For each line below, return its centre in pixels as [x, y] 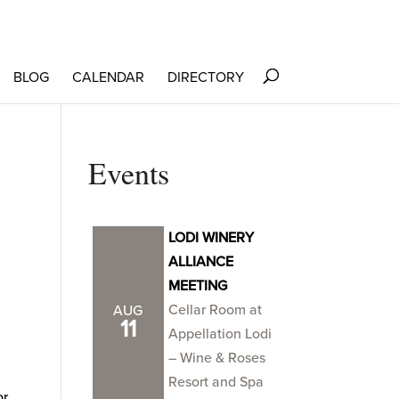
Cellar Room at [215, 310]
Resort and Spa [216, 382]
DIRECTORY [205, 77]
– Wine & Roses [216, 358]
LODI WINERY [211, 238]
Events [128, 173]
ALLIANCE [200, 262]
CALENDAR [108, 77]
